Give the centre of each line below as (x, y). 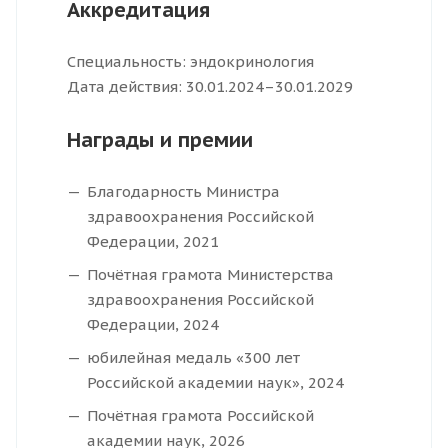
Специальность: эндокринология (190, 62)
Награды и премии (160, 140)
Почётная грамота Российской (200, 416)
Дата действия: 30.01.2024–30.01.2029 (210, 87)
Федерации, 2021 (153, 242)
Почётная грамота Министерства (210, 275)
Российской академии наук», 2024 (215, 383)
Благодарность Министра (183, 192)
